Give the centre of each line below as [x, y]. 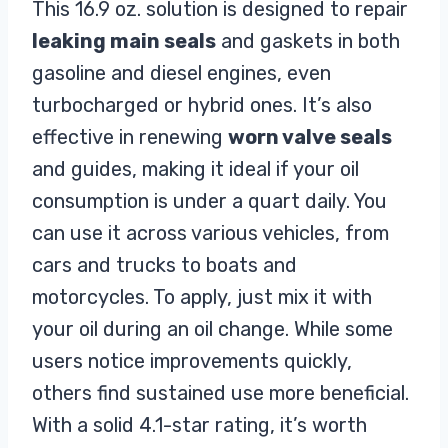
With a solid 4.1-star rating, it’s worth [199, 425]
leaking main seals [124, 41]
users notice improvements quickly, [192, 361]
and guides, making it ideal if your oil [195, 169]
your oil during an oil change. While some [212, 329]
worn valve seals [310, 137]
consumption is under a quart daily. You [209, 201]
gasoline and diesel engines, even [181, 73]
